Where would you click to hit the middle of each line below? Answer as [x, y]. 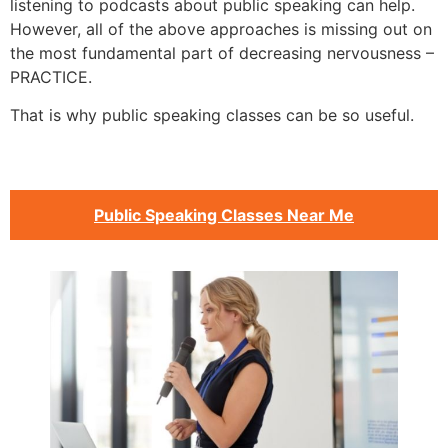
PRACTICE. [51, 77]
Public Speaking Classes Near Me [224, 214]
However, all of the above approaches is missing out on [221, 29]
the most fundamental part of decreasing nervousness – [222, 53]
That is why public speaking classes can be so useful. [212, 115]
